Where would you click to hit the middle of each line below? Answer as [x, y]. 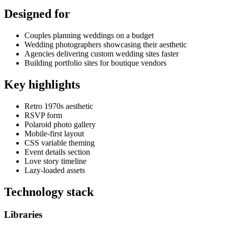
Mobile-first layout [54, 134]
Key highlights [42, 85]
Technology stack [49, 192]
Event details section [57, 152]
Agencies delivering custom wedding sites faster [102, 54]
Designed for [37, 14]
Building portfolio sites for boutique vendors [95, 63]
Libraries [23, 214]
